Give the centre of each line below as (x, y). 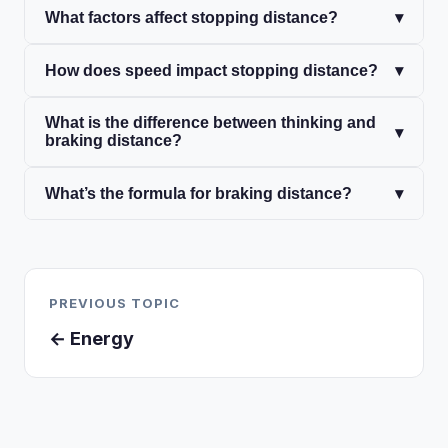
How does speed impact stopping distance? (211, 70)
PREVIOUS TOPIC (114, 303)
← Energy (91, 339)
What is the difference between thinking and (210, 123)
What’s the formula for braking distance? (198, 193)
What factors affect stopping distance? (191, 17)
